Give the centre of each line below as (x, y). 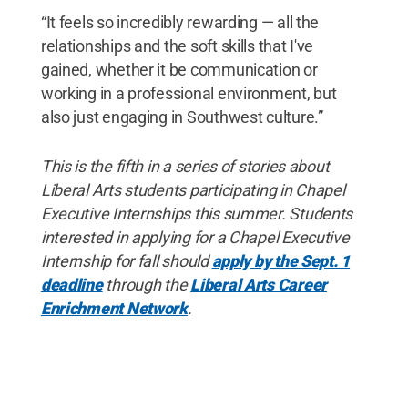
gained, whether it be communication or (179, 69)
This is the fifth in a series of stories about (185, 166)
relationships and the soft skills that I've (177, 46)
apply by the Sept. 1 (281, 260)
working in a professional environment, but (189, 93)
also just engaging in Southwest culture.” (182, 117)
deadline (71, 284)
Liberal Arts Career (259, 284)
